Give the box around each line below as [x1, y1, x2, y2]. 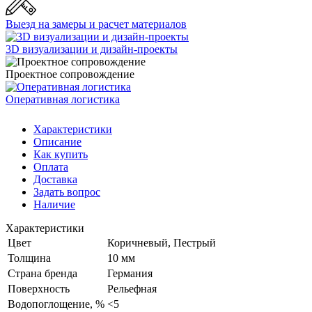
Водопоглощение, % [8, 298, 104, 311]
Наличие [33, 198, 75, 211]
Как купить [33, 148, 88, 161]
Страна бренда [8, 267, 77, 280]
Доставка [33, 173, 77, 186]
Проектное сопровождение [6, 68, 134, 81]
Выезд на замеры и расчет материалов [6, 18, 187, 31]
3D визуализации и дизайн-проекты [6, 43, 178, 56]
